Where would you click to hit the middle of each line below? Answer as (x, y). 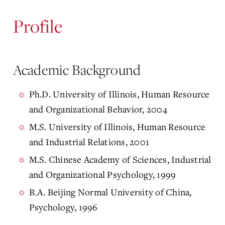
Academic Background (77, 70)
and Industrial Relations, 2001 (89, 142)
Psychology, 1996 (63, 207)
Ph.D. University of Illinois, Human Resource (119, 94)
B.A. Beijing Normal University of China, (110, 192)
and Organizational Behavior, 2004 (98, 109)
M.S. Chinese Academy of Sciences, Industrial (120, 159)
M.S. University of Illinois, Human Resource (117, 127)
